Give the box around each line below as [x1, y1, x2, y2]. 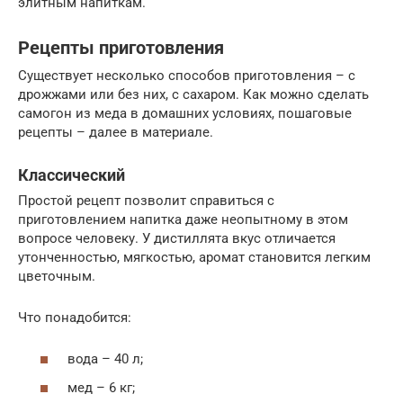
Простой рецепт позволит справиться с [18, 192, 274, 209]
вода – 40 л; [67, 351, 143, 367]
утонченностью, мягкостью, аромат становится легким [18, 248, 371, 265]
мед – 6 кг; [67, 379, 135, 396]
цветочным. [18, 267, 95, 284]
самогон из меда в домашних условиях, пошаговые [18, 104, 352, 121]
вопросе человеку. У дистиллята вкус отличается [18, 229, 336, 246]
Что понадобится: [18, 309, 131, 326]
